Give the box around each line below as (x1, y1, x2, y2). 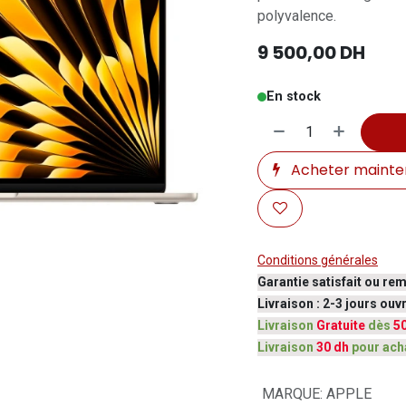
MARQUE (261, 385, 320, 402)
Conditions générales (257, 253, 378, 267)
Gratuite (316, 318, 365, 333)
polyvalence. (257, 7, 336, 24)
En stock (266, 89, 321, 104)
